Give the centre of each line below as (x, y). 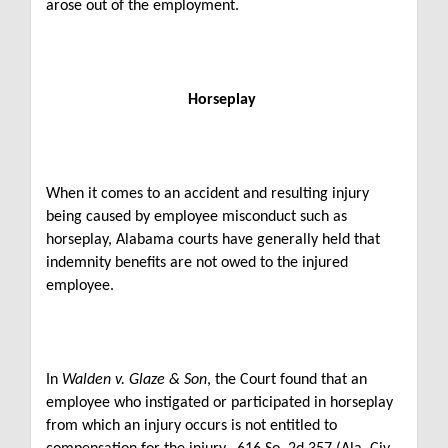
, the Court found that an (287, 380)
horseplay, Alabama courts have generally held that (213, 240)
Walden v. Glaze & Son (134, 380)
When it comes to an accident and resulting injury (207, 194)
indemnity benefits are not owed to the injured (197, 263)
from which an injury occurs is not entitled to (191, 426)
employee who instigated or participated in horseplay (219, 403)
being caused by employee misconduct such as (196, 217)
